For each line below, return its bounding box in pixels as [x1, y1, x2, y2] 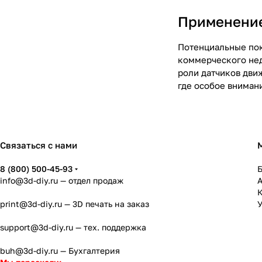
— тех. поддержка [73, 222, 146, 232]
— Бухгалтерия [58, 246, 120, 256]
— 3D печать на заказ [62, 199, 149, 209]
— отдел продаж [58, 175, 123, 185]
